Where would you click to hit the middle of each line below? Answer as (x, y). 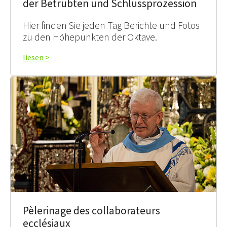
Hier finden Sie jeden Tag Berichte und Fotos (111, 25)
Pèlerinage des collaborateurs (91, 211)
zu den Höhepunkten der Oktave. (90, 37)
